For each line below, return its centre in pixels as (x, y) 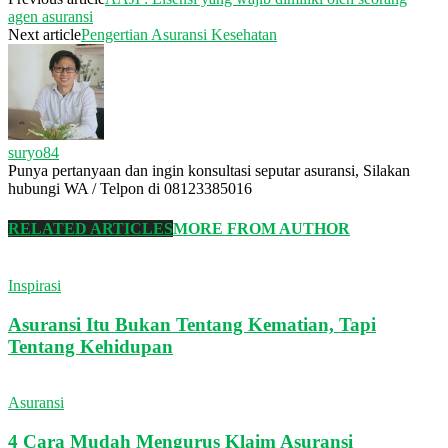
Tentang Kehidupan (90, 346)
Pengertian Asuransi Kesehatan (179, 35)
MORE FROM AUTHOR (261, 228)
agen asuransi (50, 17)
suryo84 (33, 153)
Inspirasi (34, 285)
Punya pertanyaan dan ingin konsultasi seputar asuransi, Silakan (209, 171)
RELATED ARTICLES (90, 228)
